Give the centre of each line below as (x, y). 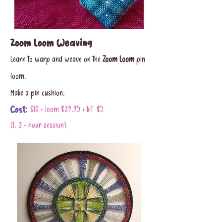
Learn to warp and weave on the (56, 60)
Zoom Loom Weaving (51, 43)
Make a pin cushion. (39, 94)
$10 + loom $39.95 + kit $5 (67, 110)
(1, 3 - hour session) (38, 126)
